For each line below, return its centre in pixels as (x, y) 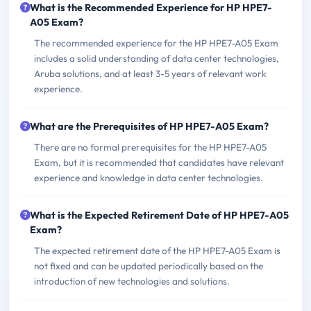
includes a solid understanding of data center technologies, (157, 59)
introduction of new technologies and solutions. (132, 281)
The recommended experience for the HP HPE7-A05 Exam (156, 43)
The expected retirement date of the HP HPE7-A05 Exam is (157, 251)
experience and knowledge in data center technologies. (149, 178)
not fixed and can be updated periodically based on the (149, 266)
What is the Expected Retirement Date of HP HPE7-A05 (159, 216)
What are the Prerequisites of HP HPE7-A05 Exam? (149, 127)
